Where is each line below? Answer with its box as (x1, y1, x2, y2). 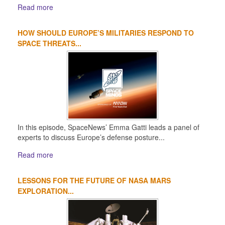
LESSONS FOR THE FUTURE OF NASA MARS (18, 175, 171, 185)
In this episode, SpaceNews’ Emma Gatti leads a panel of (18, 122, 199, 132)
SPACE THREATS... (18, 38, 81, 48)
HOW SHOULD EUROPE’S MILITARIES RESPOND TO (18, 27, 194, 38)
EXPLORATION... (18, 185, 74, 196)
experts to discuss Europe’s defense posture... (18, 132, 165, 142)
